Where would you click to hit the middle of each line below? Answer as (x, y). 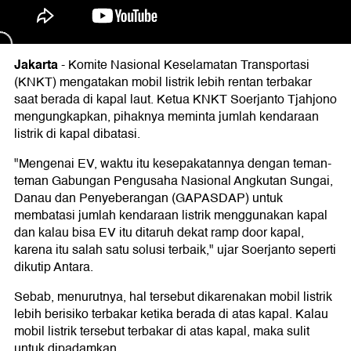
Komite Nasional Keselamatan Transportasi (189, 65)
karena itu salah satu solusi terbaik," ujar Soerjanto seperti (175, 250)
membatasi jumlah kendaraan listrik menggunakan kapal (171, 215)
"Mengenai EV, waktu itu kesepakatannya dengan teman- (173, 164)
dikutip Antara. (54, 267)
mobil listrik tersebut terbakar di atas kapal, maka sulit (162, 331)
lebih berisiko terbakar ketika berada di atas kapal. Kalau (171, 314)
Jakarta (36, 65)
